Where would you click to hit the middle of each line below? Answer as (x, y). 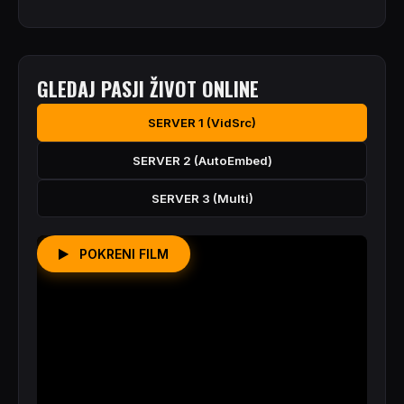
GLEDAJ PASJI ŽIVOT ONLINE (148, 88)
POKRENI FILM (122, 254)
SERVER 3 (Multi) (202, 198)
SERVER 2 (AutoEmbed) (202, 161)
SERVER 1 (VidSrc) (202, 123)
